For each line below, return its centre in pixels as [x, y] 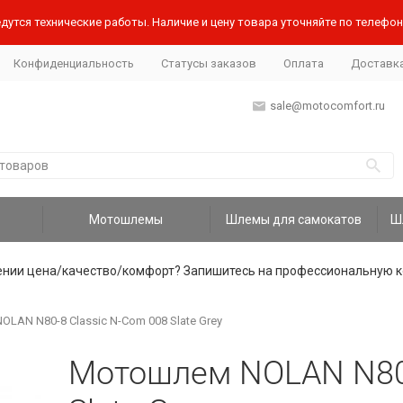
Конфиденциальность [73, 63]
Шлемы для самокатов [294, 219]
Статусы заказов [208, 63]
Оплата [303, 63]
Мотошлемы [126, 219]
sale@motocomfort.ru [327, 106]
